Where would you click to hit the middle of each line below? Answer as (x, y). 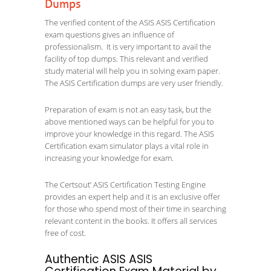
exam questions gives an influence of (109, 34)
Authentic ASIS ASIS (99, 259)
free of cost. (65, 233)
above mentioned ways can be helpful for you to (129, 122)
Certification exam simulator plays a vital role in (127, 146)
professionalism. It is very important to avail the (128, 47)
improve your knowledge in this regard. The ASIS (129, 134)
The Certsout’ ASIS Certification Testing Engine (125, 184)
